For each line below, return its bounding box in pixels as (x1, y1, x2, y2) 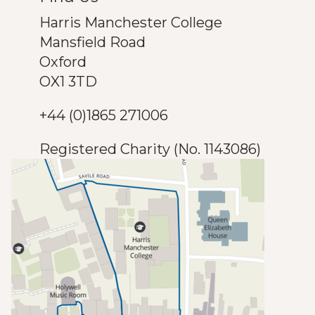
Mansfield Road (39, 34, 146, 51)
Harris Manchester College (39, 14, 222, 31)
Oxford (39, 53, 86, 70)
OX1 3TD (39, 73, 101, 90)
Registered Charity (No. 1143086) (39, 141, 261, 157)
